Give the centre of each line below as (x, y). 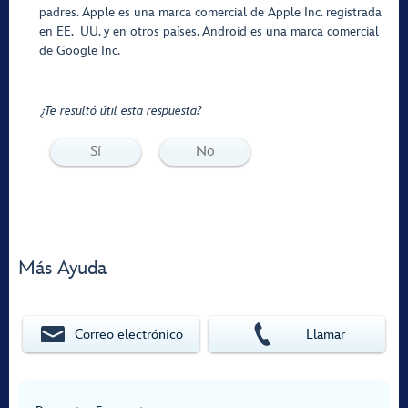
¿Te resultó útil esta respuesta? (121, 111)
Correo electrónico (128, 334)
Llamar (326, 334)
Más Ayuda (62, 268)
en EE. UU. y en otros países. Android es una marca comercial (209, 31)
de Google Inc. (80, 51)
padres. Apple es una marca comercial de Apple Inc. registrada (210, 12)
